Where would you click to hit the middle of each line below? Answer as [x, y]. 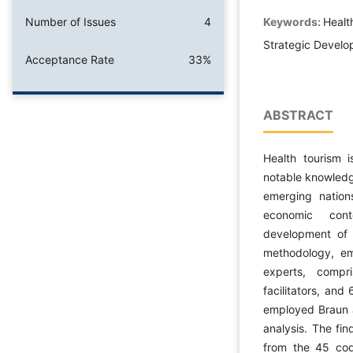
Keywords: [293, 21]
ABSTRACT [298, 115]
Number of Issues [71, 21]
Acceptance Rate [70, 59]
